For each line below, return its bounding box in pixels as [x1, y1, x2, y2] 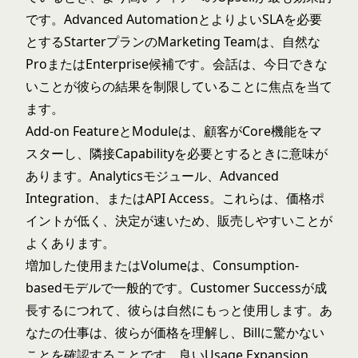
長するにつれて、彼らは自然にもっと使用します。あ [26, 301, 332, 319]
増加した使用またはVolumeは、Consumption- [26, 257, 299, 274]
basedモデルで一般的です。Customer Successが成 [26, 279, 327, 296]
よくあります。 [26, 234, 115, 252]
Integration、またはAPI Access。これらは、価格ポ [26, 189, 324, 207]
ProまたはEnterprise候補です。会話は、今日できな [26, 55, 328, 73]
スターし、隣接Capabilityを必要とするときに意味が [26, 145, 328, 162]
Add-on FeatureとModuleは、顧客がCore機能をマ [26, 122, 322, 140]
